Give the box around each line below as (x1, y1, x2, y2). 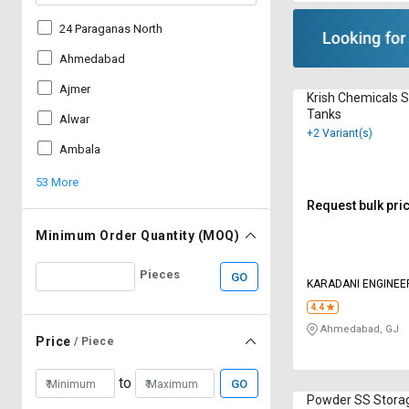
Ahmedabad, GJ (318, 322, 400, 335)
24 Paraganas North (59, 22, 163, 36)
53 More (36, 175, 79, 189)
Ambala (59, 142, 100, 156)
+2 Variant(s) (307, 126, 373, 140)
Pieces (139, 267, 180, 281)
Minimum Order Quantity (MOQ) (36, 228, 239, 243)
